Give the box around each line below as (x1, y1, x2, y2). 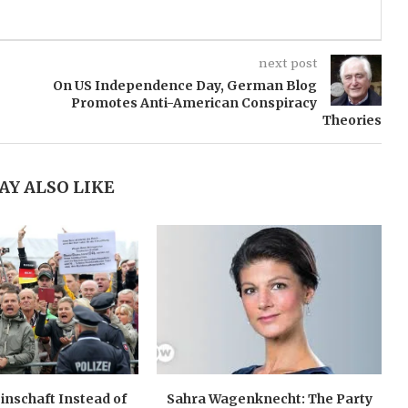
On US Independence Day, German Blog (52, 76, 317, 94)
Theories (321, 111, 382, 128)
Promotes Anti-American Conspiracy (70, 94, 317, 111)
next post (258, 54, 317, 72)
